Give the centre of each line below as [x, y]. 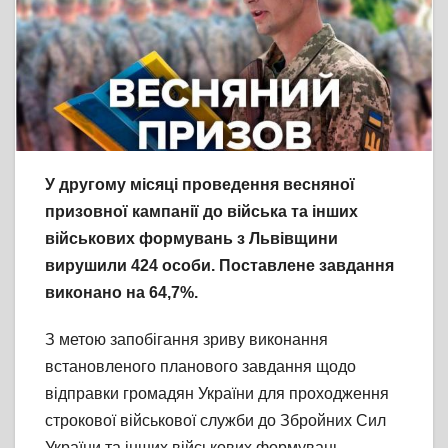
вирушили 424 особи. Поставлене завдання [219, 266]
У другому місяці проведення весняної [200, 185]
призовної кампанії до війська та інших [201, 212]
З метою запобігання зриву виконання [186, 340]
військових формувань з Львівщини [191, 239]
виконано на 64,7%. [121, 293]
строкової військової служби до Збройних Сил [215, 421]
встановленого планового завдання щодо [200, 367]
